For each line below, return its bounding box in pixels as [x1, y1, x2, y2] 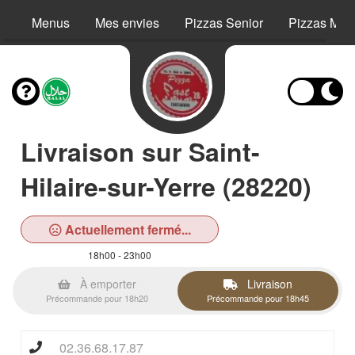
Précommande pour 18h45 [207, 292, 309, 304]
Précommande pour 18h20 [46, 292, 148, 304]
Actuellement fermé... [61, 220, 191, 239]
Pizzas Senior [185, 13, 263, 32]
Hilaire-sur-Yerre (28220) [21, 168, 311, 204]
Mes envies [95, 13, 159, 32]
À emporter [77, 276, 136, 292]
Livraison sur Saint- [21, 133, 260, 170]
